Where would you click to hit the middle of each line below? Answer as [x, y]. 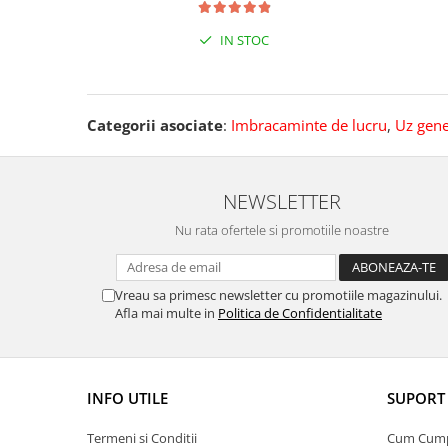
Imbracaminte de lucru [309, 125]
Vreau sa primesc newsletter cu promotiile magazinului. [278, 295]
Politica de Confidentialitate [300, 313]
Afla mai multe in [166, 313]
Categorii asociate [155, 125]
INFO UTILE [127, 398]
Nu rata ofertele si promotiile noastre [282, 230]
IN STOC [242, 40]
